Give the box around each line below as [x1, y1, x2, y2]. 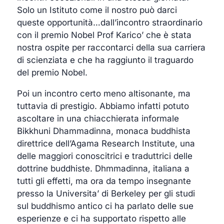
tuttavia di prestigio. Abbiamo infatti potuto [17, 100, 189, 111]
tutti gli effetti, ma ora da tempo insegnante [17, 175, 191, 186]
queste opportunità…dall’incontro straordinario [17, 17, 203, 27]
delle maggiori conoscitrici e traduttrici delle [17, 150, 193, 161]
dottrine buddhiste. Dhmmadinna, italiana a [17, 163, 190, 173]
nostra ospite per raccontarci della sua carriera [17, 42, 206, 52]
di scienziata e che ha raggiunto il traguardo [17, 54, 194, 65]
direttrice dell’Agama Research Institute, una [17, 138, 195, 148]
